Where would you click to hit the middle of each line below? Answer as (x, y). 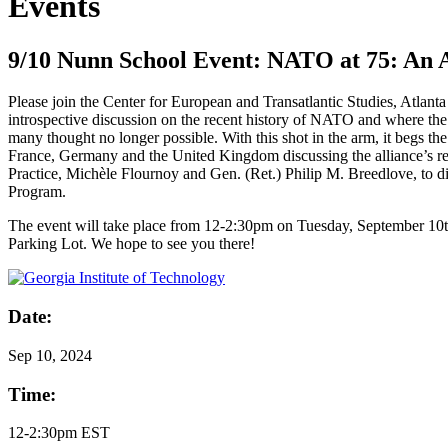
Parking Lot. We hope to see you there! (131, 244)
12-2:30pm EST (59, 433)
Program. (37, 192)
